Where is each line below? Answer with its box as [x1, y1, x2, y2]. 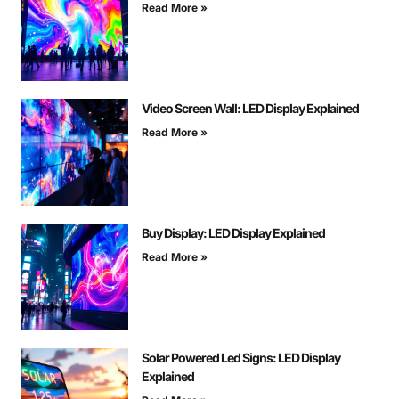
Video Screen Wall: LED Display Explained [142, 101, 359, 117]
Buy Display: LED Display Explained [142, 225, 325, 241]
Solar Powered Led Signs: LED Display [142, 350, 340, 366]
